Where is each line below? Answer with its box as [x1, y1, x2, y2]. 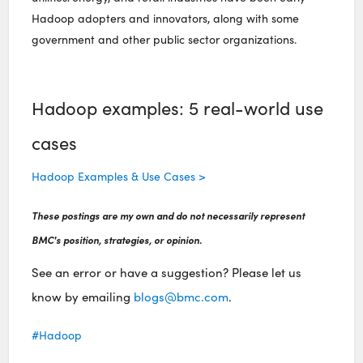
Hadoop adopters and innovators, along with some [32, 11, 300, 27]
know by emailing [32, 288, 135, 305]
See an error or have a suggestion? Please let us [32, 263, 302, 280]
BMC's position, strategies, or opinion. [32, 232, 203, 246]
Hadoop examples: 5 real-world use [32, 96, 324, 121]
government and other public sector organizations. [32, 32, 297, 48]
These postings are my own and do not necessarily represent [32, 207, 305, 222]
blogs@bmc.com [134, 288, 229, 305]
